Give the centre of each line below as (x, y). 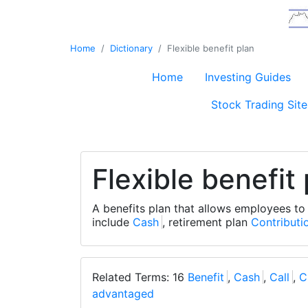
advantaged (123, 294)
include (112, 222)
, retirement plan (207, 222)
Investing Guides (247, 77)
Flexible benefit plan (211, 48)
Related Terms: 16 (140, 277)
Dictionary (131, 48)
